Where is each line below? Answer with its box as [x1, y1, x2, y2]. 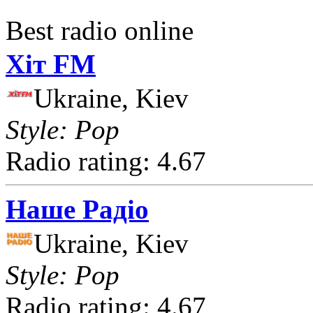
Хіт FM [6, 48, 96, 79]
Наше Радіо [6, 194, 149, 224]
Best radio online [6, 15, 194, 45]
